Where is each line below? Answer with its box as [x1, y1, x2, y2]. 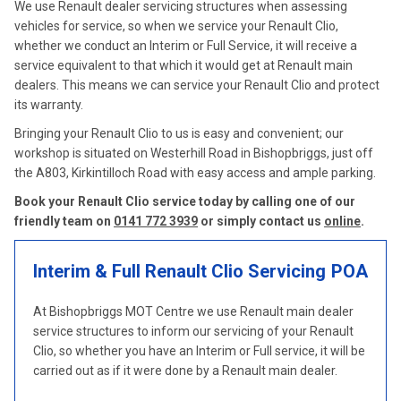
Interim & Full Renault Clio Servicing [33, 260, 326, 282]
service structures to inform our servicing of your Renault [33, 324, 354, 338]
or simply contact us [198, 214, 324, 228]
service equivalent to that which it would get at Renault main [14, 58, 353, 73]
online [324, 214, 361, 228]
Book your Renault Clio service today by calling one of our [14, 194, 355, 209]
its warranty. [14, 98, 83, 112]
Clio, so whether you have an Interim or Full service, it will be [33, 344, 365, 358]
